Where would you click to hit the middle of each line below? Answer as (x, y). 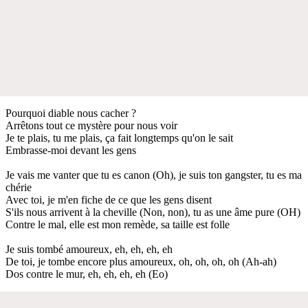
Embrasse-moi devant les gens (71, 150)
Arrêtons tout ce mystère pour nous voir (91, 125)
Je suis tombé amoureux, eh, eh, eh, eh (89, 249)
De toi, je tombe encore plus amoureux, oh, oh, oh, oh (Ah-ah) (141, 261)
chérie (19, 187)
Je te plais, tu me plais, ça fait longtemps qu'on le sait (119, 137)
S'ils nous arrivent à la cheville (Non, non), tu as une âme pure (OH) (153, 212)
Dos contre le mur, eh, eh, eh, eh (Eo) (87, 274)
